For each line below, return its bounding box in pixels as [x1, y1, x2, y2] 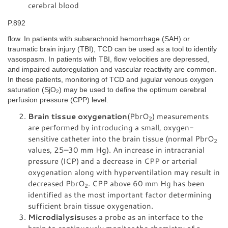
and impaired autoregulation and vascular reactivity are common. [8, 65, 217, 73]
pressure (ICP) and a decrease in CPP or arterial [28, 156, 197, 166]
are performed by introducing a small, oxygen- [28, 122, 194, 132]
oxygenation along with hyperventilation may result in [28, 167, 220, 177]
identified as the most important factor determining [28, 189, 212, 199]
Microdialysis [28, 212, 81, 222]
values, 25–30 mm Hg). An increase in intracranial [28, 145, 205, 155]
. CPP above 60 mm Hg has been [88, 178, 205, 188]
